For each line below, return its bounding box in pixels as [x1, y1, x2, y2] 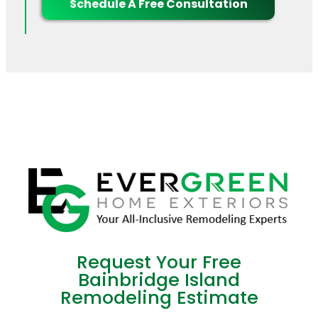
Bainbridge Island [78, 267, 240, 293]
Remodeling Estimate [60, 285, 258, 311]
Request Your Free [77, 249, 241, 275]
